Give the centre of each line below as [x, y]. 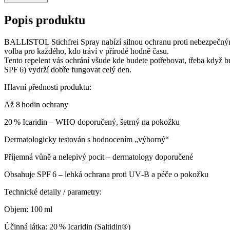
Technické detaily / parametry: [53, 191]
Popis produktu [45, 20]
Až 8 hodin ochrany [37, 104]
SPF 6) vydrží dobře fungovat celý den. [68, 69]
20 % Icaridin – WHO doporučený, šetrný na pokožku [92, 122]
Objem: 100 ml [29, 209]
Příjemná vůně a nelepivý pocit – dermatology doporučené [99, 157]
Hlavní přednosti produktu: [48, 87]
